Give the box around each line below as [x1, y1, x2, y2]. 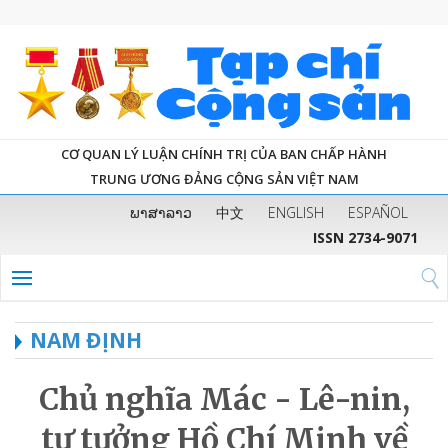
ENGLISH [268, 202, 324, 222]
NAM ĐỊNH [30, 325, 142, 354]
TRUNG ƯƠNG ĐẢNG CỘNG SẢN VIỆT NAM [89, 169, 359, 188]
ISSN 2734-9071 [313, 227, 418, 247]
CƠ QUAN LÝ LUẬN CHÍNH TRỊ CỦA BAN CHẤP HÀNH [61, 144, 387, 163]
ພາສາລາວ [130, 202, 192, 222]
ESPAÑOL [348, 202, 408, 222]
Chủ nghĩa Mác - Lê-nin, [38, 379, 410, 418]
